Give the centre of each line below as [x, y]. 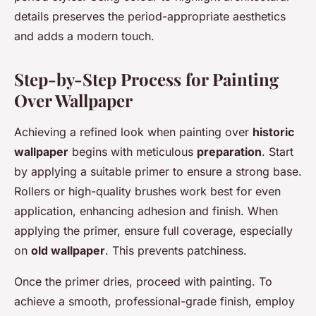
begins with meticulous [133, 152]
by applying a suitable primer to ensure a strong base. [158, 172]
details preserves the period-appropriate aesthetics [150, 17]
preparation [229, 152]
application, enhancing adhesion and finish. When [146, 211]
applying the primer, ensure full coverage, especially [153, 231]
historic [273, 132]
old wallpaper [68, 251]
